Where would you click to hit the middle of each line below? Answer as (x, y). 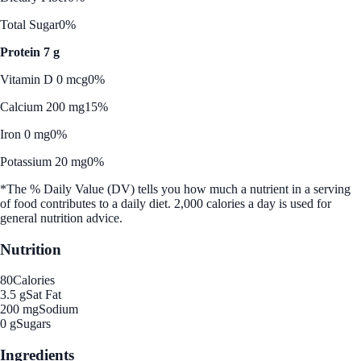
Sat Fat (44, 295)
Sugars (33, 324)
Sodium (58, 309)
